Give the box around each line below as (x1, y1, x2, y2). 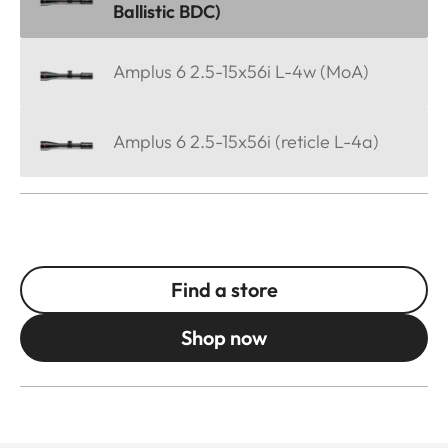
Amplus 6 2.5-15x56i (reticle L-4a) (113, 130, 379, 154)
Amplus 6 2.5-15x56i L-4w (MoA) (113, 60, 369, 84)
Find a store (170, 277, 278, 303)
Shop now (181, 325, 267, 351)
